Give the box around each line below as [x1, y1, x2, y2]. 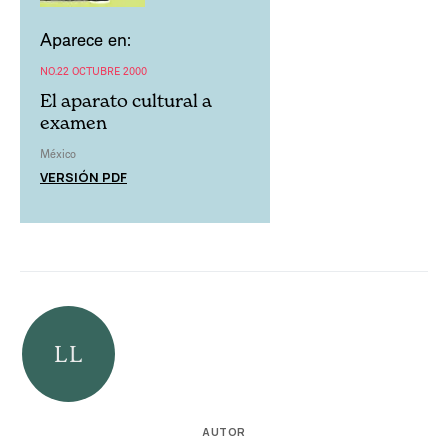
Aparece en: [40, 26, 131, 51]
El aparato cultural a [40, 89, 212, 111]
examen [40, 111, 107, 133]
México [40, 145, 76, 161]
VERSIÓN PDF [40, 167, 127, 186]
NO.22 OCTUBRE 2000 [40, 62, 147, 78]
